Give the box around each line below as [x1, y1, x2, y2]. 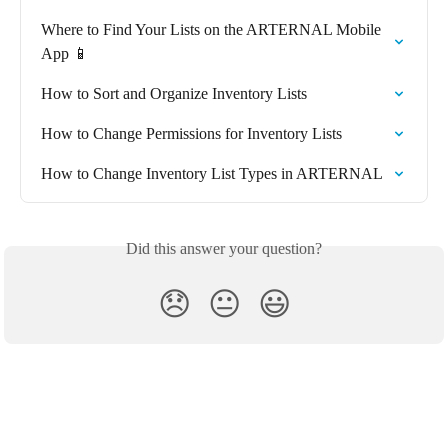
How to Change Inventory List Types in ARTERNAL [41, 165, 383, 183]
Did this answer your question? [126, 240, 322, 258]
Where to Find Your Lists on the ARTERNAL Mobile [41, 21, 385, 39]
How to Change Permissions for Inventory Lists [41, 125, 342, 143]
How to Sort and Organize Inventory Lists [41, 85, 307, 103]
